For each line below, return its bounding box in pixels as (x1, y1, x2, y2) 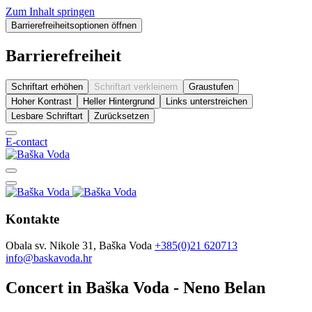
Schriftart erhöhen (11, 81, 83, 92)
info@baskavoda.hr (6, 252, 92, 265)
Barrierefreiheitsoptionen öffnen (11, 20, 136, 31)
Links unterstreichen (166, 95, 247, 107)
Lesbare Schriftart (11, 110, 83, 121)
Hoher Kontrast (11, 95, 72, 107)
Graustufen (189, 81, 233, 92)
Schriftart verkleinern (94, 81, 178, 92)
